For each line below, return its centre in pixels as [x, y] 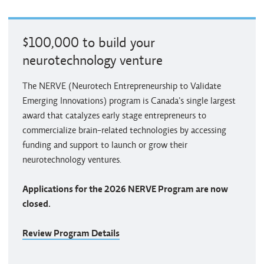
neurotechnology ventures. [72, 159]
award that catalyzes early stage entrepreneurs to [114, 115]
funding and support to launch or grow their [105, 145]
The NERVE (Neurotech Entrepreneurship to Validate [122, 86]
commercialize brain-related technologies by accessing [124, 130]
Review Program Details [71, 233]
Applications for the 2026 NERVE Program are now [125, 189]
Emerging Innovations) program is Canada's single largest [129, 100]
